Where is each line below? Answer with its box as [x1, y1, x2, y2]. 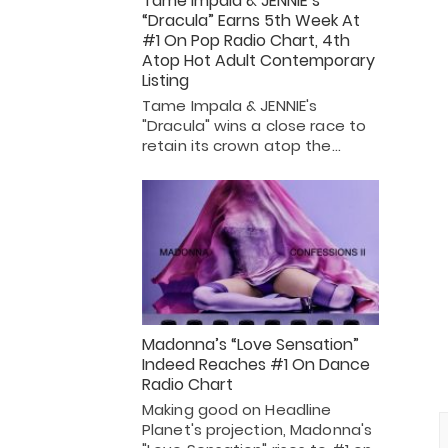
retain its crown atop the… [142, 135, 341, 157]
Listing [142, 69, 189, 93]
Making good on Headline [142, 398, 332, 420]
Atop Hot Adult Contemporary [142, 49, 375, 73]
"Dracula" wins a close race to [142, 115, 367, 137]
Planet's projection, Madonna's [142, 418, 373, 440]
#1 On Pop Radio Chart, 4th [142, 29, 350, 53]
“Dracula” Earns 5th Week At [142, 9, 360, 33]
